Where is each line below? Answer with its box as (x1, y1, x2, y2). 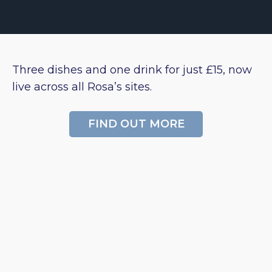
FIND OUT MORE (87, 117, 185, 131)
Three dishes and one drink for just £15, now (12, 63, 252, 76)
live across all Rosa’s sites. (12, 80, 152, 93)
